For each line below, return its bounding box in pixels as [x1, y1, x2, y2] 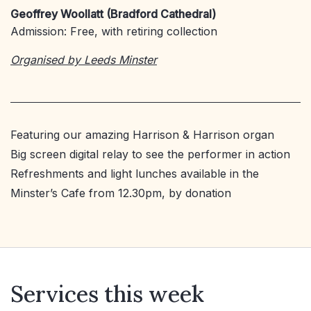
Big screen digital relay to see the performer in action [10, 147, 290, 162]
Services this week [10, 280, 204, 309]
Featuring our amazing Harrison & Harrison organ [10, 128, 274, 142]
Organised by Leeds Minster [10, 53, 157, 67]
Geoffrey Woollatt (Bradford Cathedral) [10, 7, 216, 22]
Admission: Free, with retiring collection [10, 24, 217, 39]
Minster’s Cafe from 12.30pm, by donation [10, 186, 231, 201]
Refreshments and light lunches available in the [10, 167, 259, 181]
